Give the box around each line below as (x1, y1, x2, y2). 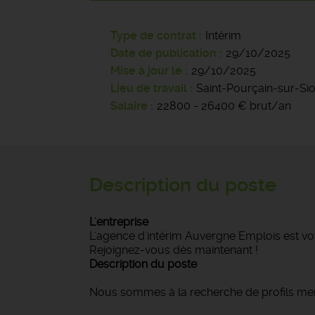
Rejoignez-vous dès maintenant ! (89, 243, 258, 257)
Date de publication (110, 46, 219, 60)
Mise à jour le (110, 64, 182, 77)
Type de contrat (110, 29, 196, 42)
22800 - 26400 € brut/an (157, 99, 291, 112)
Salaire (110, 99, 148, 112)
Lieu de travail (110, 82, 187, 95)
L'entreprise (89, 215, 148, 229)
